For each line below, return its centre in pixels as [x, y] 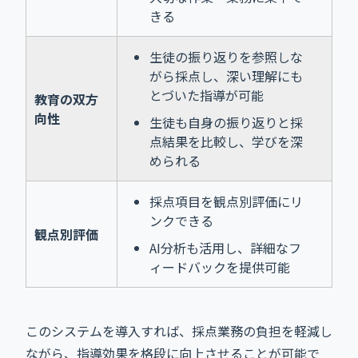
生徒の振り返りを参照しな [226, 56]
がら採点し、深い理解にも [226, 76]
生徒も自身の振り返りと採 [226, 122]
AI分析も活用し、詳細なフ [225, 247]
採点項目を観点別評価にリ [226, 201]
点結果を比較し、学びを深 [226, 141]
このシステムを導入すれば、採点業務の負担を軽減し [179, 330]
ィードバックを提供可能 [220, 267]
